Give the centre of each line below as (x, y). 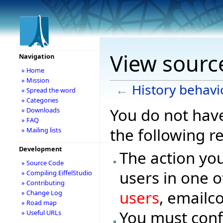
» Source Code (42, 163)
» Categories (40, 100)
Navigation (36, 56)
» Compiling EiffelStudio (56, 173)
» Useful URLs (41, 213)
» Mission (35, 80)
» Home (33, 70)
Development (40, 149)
